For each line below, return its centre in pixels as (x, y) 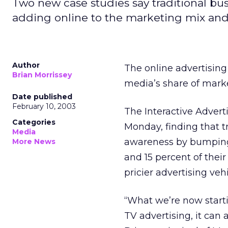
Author (26, 65)
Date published (42, 97)
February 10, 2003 (44, 106)
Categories (34, 122)
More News (34, 141)
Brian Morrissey (42, 75)
